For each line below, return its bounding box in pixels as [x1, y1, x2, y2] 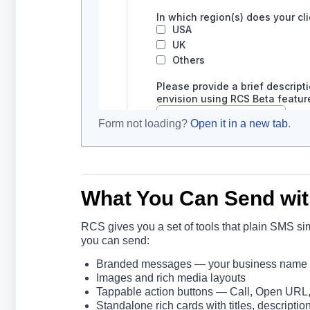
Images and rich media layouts [95, 272, 246, 284]
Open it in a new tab [190, 118, 288, 129]
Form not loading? [98, 118, 190, 129]
